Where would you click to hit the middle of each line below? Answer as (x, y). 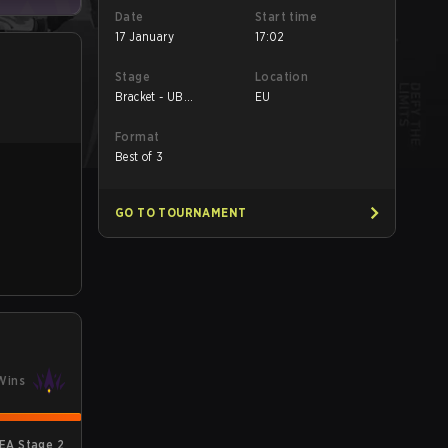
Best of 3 (139, 156)
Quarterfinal (148, 112)
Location (282, 76)
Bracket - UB (149, 96)
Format (137, 136)
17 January (144, 36)
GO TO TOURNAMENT (181, 212)
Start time (286, 16)
